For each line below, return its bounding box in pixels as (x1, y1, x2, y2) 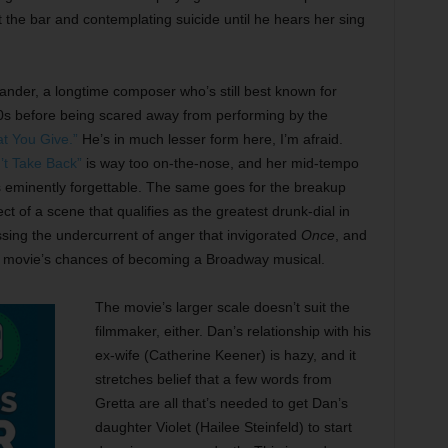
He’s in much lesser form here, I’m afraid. (77, 130, 343, 147)
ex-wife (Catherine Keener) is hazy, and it (94, 346, 356, 363)
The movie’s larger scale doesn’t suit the (94, 298, 350, 315)
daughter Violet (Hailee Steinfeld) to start (94, 418, 352, 435)
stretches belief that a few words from (94, 370, 332, 387)
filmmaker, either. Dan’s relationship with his (94, 322, 371, 339)
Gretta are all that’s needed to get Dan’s (94, 394, 348, 411)
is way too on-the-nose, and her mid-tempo (81, 154, 359, 171)
